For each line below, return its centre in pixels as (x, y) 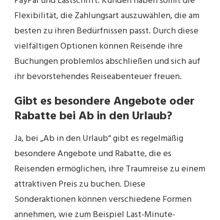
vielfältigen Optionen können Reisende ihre (98, 46)
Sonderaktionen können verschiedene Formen (103, 200)
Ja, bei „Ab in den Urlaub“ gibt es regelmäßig (99, 139)
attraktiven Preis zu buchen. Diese (80, 185)
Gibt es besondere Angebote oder (104, 101)
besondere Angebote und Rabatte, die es (93, 154)
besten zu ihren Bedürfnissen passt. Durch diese (106, 31)
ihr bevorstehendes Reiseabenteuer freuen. (98, 77)
